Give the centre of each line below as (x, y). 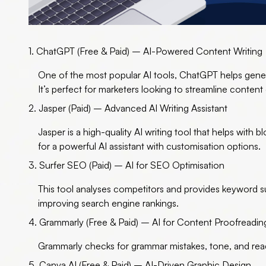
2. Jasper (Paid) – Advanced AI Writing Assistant (128, 108)
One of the (62, 75)
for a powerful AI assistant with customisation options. (149, 146)
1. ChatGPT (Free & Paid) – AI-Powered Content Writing (145, 51)
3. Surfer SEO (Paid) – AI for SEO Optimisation (126, 165)
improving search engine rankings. (108, 203)
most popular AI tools (130, 75)
